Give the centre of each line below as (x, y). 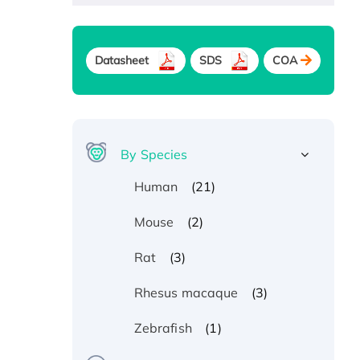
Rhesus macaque (186, 293)
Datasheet (122, 60)
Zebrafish (163, 328)
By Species (154, 155)
